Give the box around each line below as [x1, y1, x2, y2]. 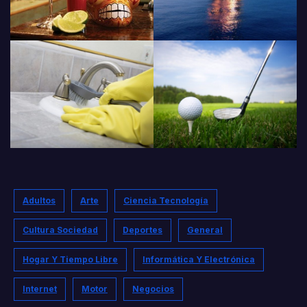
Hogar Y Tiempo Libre [23, 254, 118, 265]
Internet [23, 284, 57, 295]
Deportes [123, 225, 162, 236]
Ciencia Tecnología [123, 195, 208, 206]
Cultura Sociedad [23, 225, 98, 236]
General [187, 225, 223, 236]
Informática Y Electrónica [143, 254, 255, 265]
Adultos [23, 195, 56, 206]
